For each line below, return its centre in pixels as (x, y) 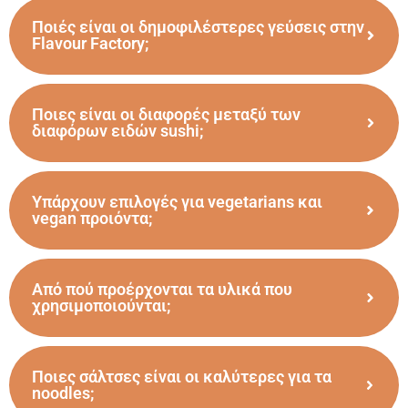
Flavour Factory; (91, 43)
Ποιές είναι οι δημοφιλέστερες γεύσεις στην (198, 26)
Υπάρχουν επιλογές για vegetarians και (177, 201)
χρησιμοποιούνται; (102, 305)
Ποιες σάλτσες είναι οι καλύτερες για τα (182, 376)
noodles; (63, 393)
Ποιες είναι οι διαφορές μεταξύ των (166, 114)
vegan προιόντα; (92, 218)
